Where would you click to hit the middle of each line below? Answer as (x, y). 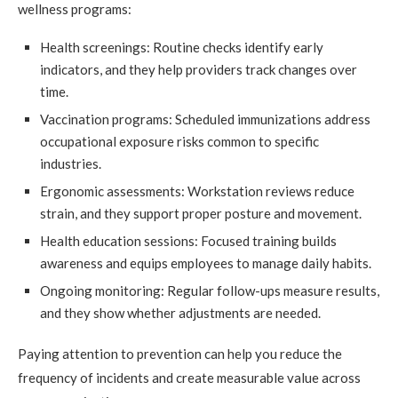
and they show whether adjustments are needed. (180, 312)
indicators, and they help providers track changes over (199, 69)
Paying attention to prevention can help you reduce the (180, 353)
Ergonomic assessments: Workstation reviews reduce (197, 191)
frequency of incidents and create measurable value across (189, 377)
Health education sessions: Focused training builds (188, 240)
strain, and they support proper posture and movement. (201, 213)
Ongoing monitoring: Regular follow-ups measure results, (210, 290)
